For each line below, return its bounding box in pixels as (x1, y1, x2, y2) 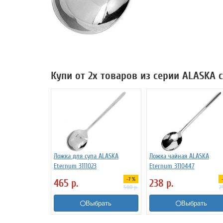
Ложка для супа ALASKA (54, 152, 118, 160)
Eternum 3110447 (149, 162, 195, 170)
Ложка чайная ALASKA (149, 152, 209, 160)
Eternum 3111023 (54, 162, 97, 170)
